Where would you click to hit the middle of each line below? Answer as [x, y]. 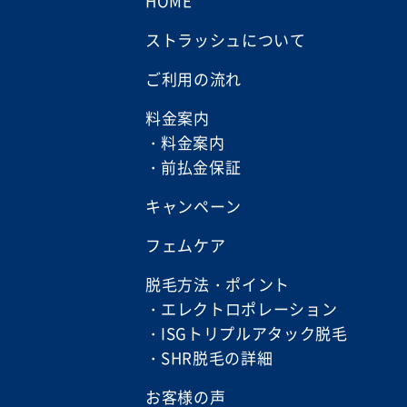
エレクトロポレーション [249, 308]
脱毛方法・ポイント [218, 284]
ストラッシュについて [226, 40]
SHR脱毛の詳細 [217, 357]
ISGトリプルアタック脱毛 [254, 333]
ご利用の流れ [194, 79]
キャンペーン [194, 206]
